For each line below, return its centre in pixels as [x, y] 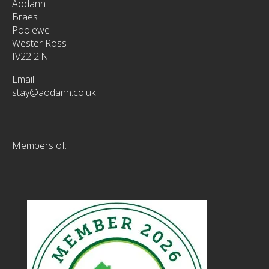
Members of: [39, 146]
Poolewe [31, 30]
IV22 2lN [30, 57]
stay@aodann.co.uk [54, 93]
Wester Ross [39, 44]
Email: [24, 80]
